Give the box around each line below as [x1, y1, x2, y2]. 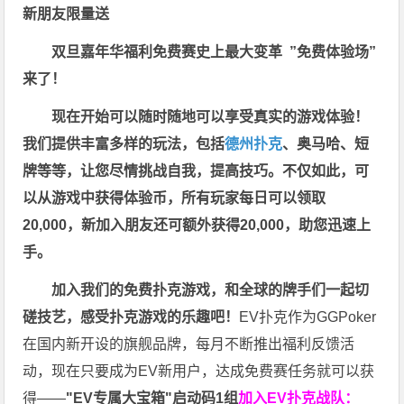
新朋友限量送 [23, 6, 114, 23]
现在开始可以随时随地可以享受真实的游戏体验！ [51, 109, 370, 125]
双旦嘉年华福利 [51, 44, 153, 60]
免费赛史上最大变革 [152, 44, 290, 60]
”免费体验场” [289, 44, 377, 60]
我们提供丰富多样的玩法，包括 [23, 136, 225, 152]
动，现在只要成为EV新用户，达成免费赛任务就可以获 [23, 363, 375, 380]
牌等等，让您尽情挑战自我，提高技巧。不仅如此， [23, 163, 355, 179]
